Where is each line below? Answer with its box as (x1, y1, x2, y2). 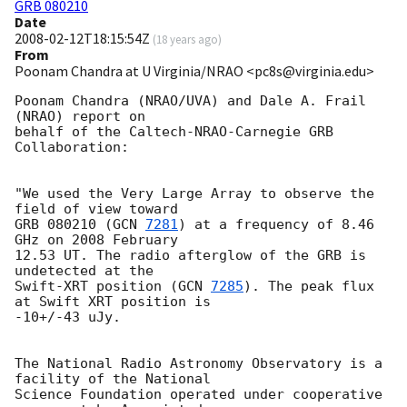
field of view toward (15, 201, 178, 218)
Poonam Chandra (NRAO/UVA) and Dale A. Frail (15, 93, 366, 110)
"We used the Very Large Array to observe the (15, 185, 374, 203)
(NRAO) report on (15, 108, 145, 125)
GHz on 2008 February (15, 232, 178, 249)
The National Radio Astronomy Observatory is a (15, 355, 382, 372)
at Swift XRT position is (15, 293, 211, 311)
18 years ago (156, 32, 218, 47)
